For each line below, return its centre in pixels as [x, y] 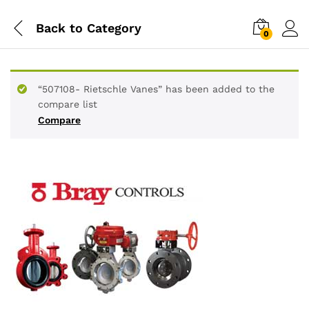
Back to [59, 28]
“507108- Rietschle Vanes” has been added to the [156, 89]
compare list [68, 104]
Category [112, 28]
